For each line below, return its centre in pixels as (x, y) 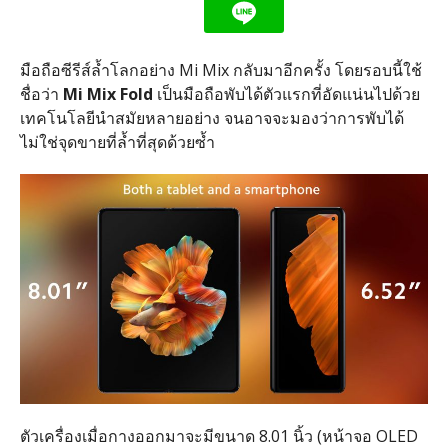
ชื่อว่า (41, 94)
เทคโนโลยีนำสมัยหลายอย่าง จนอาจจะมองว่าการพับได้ (211, 118)
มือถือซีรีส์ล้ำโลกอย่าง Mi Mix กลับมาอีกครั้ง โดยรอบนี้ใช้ (220, 70)
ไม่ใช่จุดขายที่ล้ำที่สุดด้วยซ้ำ (117, 142)
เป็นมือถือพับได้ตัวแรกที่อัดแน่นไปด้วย (286, 94)
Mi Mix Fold (107, 94)
